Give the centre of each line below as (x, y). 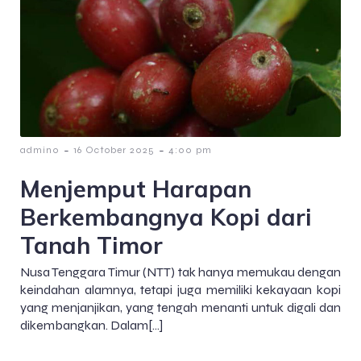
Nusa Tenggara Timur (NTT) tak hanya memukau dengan (180, 272)
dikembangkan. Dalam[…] (91, 325)
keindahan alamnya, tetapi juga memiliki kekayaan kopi (180, 289)
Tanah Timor (91, 245)
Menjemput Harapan (136, 188)
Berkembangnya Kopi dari (166, 216)
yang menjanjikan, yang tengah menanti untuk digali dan (180, 307)
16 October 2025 (114, 149)
